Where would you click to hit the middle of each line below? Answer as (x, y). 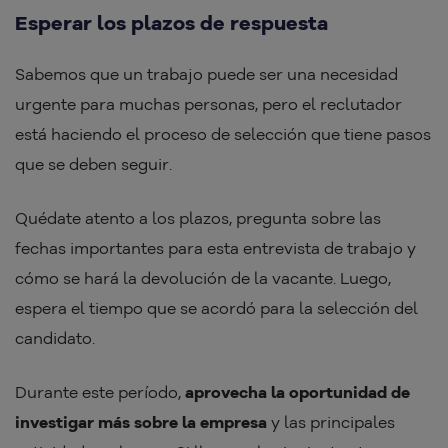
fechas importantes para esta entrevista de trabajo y (215, 248)
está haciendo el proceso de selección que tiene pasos (223, 134)
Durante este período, (100, 392)
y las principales (331, 422)
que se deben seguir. (93, 164)
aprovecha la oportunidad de (297, 392)
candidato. (57, 338)
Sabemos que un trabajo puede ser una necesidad (206, 74)
